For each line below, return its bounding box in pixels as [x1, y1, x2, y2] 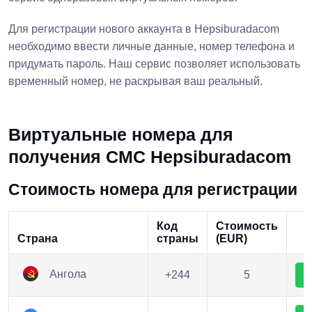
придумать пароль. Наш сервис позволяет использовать [8, 58, 300, 70]
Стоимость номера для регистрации [8, 180, 297, 198]
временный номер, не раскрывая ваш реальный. [8, 75, 263, 87]
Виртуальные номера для [8, 125, 233, 144]
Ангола [47, 268, 86, 281]
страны [157, 233, 198, 244]
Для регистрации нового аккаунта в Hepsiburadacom [8, 23, 279, 35]
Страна [17, 233, 58, 244]
